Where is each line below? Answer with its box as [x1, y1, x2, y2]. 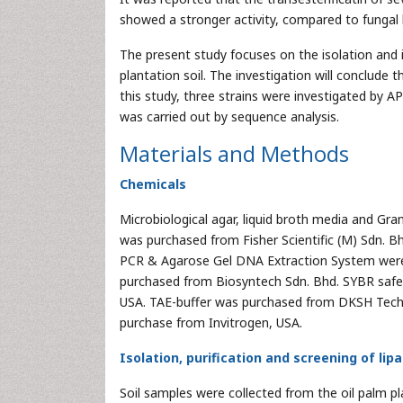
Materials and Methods [120, 139, 349, 168]
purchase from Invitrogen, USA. [120, 314, 302, 331]
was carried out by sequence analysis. [120, 108, 339, 125]
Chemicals [120, 175, 186, 193]
